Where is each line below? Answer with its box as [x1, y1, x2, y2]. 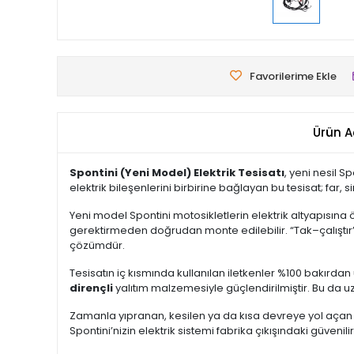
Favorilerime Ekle [249, 69, 337, 84]
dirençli [70, 281, 113, 296]
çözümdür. [70, 238, 125, 253]
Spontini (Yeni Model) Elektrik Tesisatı [70, 165, 284, 180]
